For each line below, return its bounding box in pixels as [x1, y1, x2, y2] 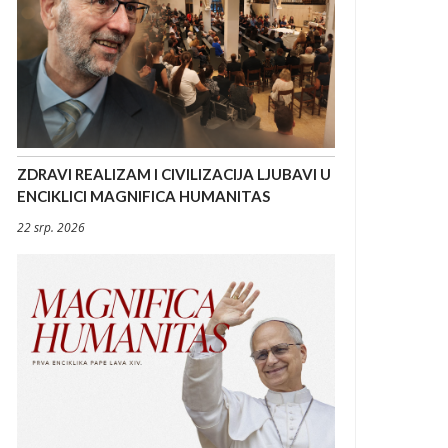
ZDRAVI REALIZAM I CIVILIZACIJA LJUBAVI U [17, 165, 331, 184]
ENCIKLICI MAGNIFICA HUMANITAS [17, 187, 270, 206]
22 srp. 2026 [17, 219, 85, 237]
